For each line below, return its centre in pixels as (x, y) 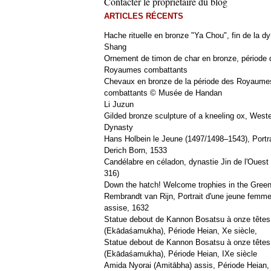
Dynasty (119, 127)
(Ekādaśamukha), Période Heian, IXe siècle (181, 254)
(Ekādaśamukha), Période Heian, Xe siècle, (181, 231)
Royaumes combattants (146, 70)
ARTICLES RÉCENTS (144, 16)
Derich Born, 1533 (135, 150)
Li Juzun (119, 104)
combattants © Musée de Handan (163, 93)
